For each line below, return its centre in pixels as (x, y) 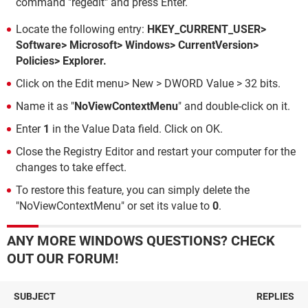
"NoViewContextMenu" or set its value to (114, 206)
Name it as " (45, 106)
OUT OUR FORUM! (63, 258)
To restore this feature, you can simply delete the (133, 190)
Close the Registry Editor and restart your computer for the (156, 152)
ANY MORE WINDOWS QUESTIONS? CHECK (141, 241)
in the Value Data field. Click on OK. (136, 129)
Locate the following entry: (81, 29)
